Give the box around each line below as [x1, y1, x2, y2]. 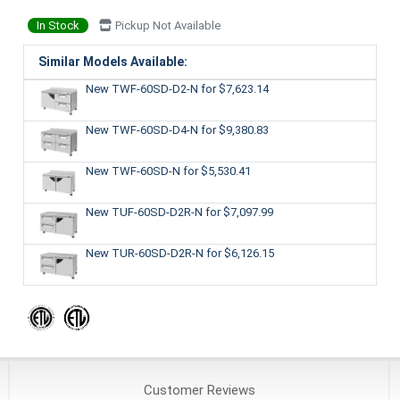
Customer [143, 381, 204, 398]
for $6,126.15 [205, 246, 274, 260]
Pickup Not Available [112, 18, 221, 32]
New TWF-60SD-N [85, 163, 183, 178]
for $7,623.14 [200, 81, 269, 96]
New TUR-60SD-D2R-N [85, 246, 206, 260]
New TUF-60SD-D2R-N [85, 204, 205, 219]
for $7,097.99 [204, 204, 273, 219]
